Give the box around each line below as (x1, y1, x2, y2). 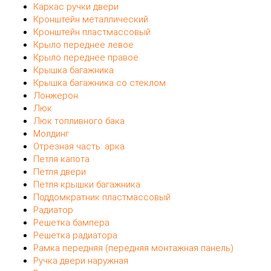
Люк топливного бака (33, 116, 125, 127)
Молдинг (33, 128, 69, 140)
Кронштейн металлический (33, 14, 148, 25)
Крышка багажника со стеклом (33, 77, 166, 89)
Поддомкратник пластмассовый (33, 192, 171, 203)
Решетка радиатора (33, 230, 117, 241)
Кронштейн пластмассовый (33, 27, 151, 38)
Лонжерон (33, 90, 78, 102)
